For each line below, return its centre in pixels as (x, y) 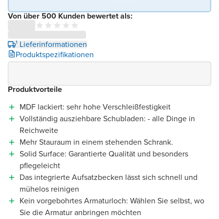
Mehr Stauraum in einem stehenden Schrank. (96, 142)
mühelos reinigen (49, 189)
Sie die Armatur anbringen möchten (80, 212)
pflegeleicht (40, 165)
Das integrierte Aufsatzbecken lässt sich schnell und (109, 177)
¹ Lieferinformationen (51, 44)
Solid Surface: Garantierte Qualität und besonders (104, 153)
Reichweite (39, 130)
